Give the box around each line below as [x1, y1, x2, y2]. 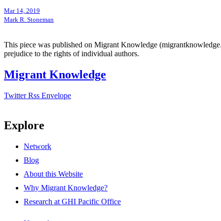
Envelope [41, 91, 71, 100]
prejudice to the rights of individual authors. [4, 49, 139, 58]
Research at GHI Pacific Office [24, 197, 121, 206]
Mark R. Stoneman [4, 16, 54, 24]
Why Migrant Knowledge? [24, 183, 108, 192]
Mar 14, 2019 [4, 7, 40, 15]
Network [24, 142, 51, 150]
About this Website [24, 169, 83, 178]
